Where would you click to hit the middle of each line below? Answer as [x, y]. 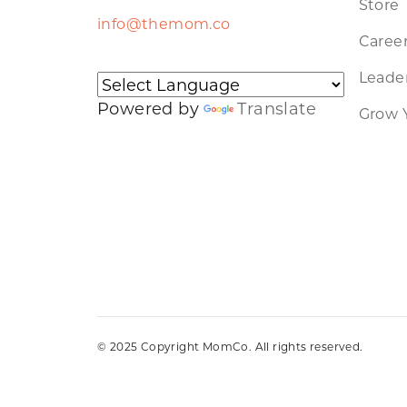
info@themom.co [164, 24]
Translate [277, 109]
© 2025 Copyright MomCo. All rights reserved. [230, 346]
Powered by [151, 109]
